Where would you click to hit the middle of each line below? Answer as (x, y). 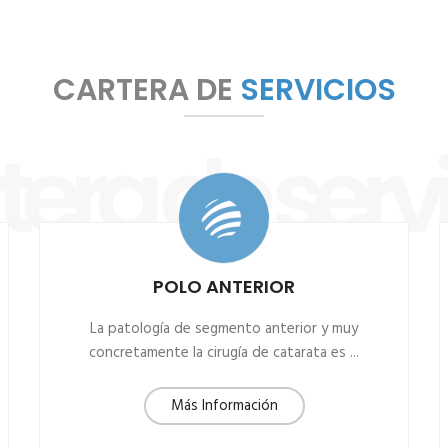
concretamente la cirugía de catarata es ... (224, 353)
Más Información (224, 406)
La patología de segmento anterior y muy (224, 329)
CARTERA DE (146, 90)
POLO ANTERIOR (224, 286)
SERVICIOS (317, 90)
